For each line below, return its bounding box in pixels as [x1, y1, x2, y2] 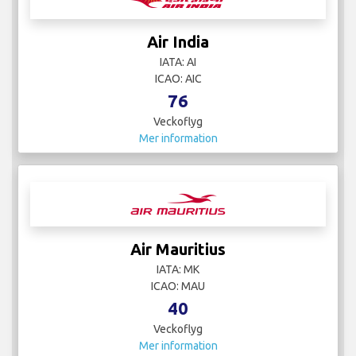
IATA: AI [160, 56, 196, 69]
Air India [147, 33, 209, 52]
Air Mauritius [130, 240, 226, 259]
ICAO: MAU [151, 280, 205, 293]
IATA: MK [157, 263, 199, 277]
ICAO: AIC [154, 72, 202, 86]
